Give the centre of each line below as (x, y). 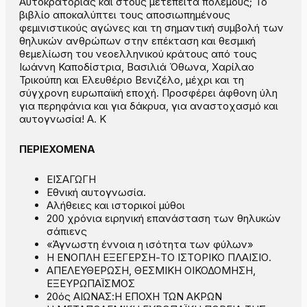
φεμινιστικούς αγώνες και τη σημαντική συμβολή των (151, 28)
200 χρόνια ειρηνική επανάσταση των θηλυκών (164, 219)
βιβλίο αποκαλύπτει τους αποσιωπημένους (125, 15)
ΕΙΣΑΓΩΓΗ (71, 180)
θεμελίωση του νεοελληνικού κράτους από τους (138, 54)
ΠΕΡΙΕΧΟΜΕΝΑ (57, 149)
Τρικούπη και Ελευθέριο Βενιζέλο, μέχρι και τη (132, 80)
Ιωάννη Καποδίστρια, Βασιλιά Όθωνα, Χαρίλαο (137, 67)
